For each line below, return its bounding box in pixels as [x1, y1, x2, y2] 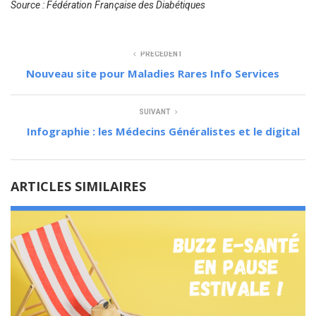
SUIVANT [138, 107, 171, 116]
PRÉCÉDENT [140, 49, 183, 58]
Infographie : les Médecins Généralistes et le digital [27, 123, 300, 138]
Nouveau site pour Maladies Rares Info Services [26, 66, 279, 80]
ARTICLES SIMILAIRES [11, 177, 146, 195]
